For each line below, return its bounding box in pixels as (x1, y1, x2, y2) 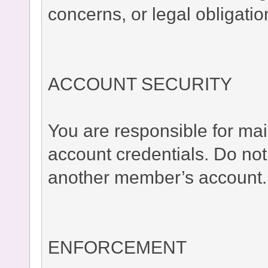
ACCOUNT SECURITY (48, 73, 232, 94)
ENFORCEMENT (48, 236, 187, 257)
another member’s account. (48, 166, 267, 187)
